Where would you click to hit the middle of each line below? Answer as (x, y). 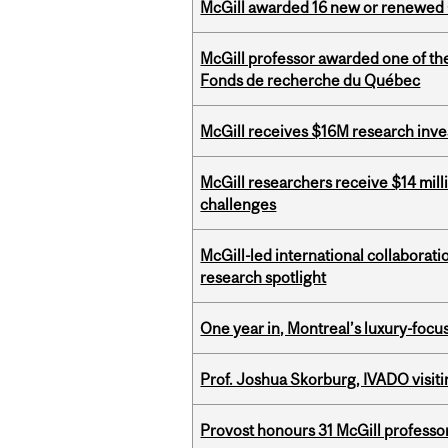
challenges (238, 204)
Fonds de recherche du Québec (310, 80)
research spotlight (263, 277)
